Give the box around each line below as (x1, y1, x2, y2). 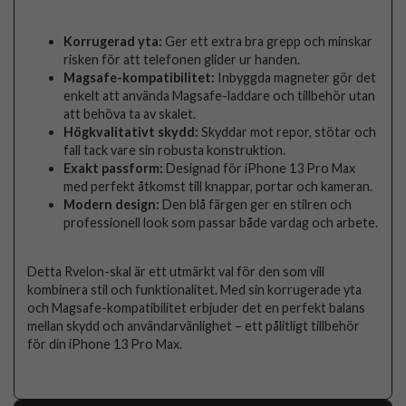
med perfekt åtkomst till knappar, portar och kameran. (63, 178, 373, 194)
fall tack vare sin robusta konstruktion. (63, 141, 286, 158)
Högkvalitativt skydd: (63, 123, 199, 140)
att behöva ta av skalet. (63, 105, 197, 121)
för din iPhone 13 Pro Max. (27, 336, 183, 353)
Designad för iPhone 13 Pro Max (163, 159, 356, 176)
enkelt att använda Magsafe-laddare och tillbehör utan (63, 87, 376, 103)
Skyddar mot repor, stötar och (198, 123, 377, 140)
